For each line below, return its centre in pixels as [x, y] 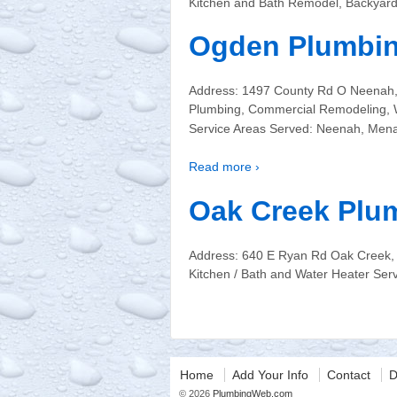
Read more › [224, 167]
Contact [348, 374]
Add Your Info [270, 374]
